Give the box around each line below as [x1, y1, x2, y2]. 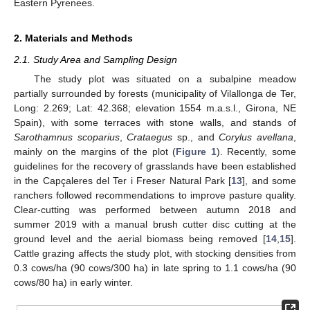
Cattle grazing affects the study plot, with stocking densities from [14, 248, 296, 259]
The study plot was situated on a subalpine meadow [33, 73, 296, 84]
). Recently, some [216, 146, 297, 157]
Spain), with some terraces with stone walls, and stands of [14, 117, 296, 128]
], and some [242, 175, 297, 186]
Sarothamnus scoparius [14, 131, 120, 143]
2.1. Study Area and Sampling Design [14, 53, 177, 65]
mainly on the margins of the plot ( [14, 146, 176, 157]
